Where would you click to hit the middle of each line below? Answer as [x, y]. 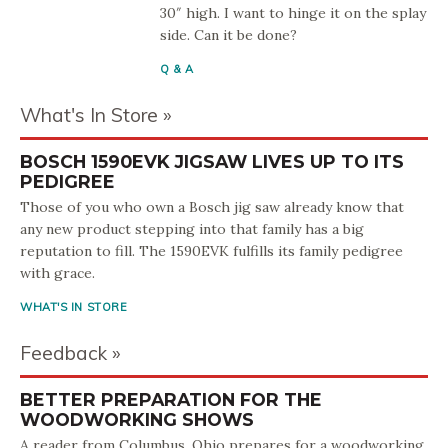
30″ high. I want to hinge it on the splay [293, 13]
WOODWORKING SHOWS [137, 419]
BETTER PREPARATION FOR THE [171, 399]
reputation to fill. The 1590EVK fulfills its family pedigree [211, 251]
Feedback [63, 353]
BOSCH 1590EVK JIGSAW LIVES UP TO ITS [212, 161]
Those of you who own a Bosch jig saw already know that [212, 207]
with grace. [57, 273]
